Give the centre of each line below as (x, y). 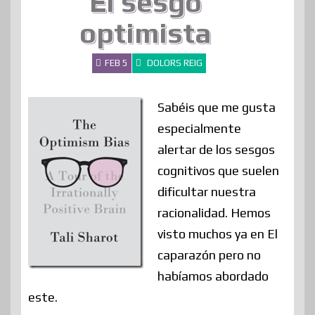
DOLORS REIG (174, 63)
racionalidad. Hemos (214, 212)
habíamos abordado (213, 276)
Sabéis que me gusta (217, 107)
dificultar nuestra (207, 191)
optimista (145, 33)
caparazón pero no (209, 255)
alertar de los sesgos (216, 149)
